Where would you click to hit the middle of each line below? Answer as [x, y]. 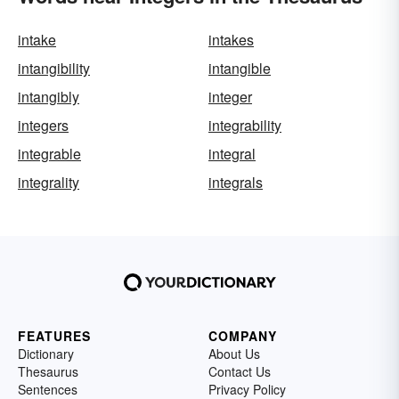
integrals [236, 182]
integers [43, 125]
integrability [245, 125]
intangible [240, 68]
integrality [49, 182]
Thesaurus [48, 371]
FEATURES [54, 336]
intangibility [54, 68]
